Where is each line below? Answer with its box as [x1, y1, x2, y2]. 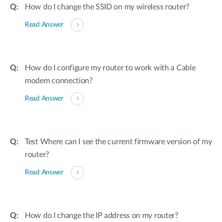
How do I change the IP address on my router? [25, 212, 178, 220]
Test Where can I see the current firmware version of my [25, 138, 212, 146]
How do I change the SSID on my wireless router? [25, 3, 189, 11]
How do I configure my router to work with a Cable [25, 64, 196, 72]
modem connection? [25, 77, 93, 85]
